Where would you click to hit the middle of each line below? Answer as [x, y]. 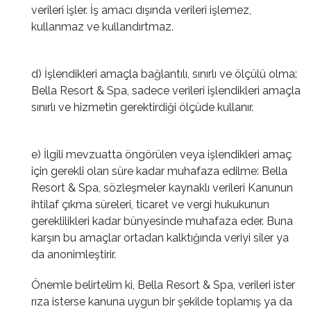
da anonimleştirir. [74, 254]
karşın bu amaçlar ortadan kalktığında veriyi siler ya [160, 238]
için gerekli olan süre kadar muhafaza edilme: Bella [159, 171]
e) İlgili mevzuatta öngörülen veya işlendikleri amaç [161, 154]
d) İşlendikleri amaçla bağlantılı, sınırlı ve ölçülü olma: [164, 74]
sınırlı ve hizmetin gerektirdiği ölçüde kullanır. [142, 107]
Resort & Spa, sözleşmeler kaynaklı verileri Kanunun [162, 188]
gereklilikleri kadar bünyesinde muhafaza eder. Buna [162, 221]
